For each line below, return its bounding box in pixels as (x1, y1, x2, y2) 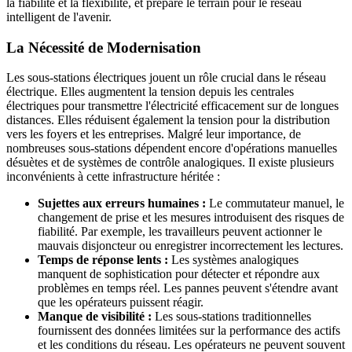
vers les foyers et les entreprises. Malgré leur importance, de (6, 127, 301, 141)
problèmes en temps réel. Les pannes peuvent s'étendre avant (38, 281, 338, 295)
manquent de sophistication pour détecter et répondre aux (38, 267, 320, 281)
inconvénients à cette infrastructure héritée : (6, 170, 220, 184)
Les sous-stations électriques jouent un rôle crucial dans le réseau (6, 71, 326, 85)
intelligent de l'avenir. (6, 9, 112, 24)
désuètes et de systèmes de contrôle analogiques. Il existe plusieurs (6, 156, 334, 170)
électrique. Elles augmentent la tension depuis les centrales (6, 85, 294, 99)
